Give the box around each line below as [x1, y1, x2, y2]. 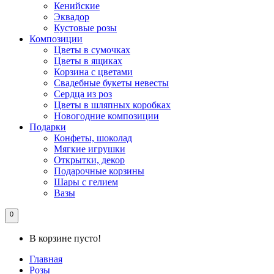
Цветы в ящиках [54, 56, 122, 67]
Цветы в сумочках [54, 45, 130, 56]
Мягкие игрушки [54, 144, 125, 155]
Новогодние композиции [54, 111, 159, 122]
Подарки [29, 122, 66, 133]
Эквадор [54, 12, 89, 23]
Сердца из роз [54, 89, 112, 100]
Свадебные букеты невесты [54, 78, 169, 89]
